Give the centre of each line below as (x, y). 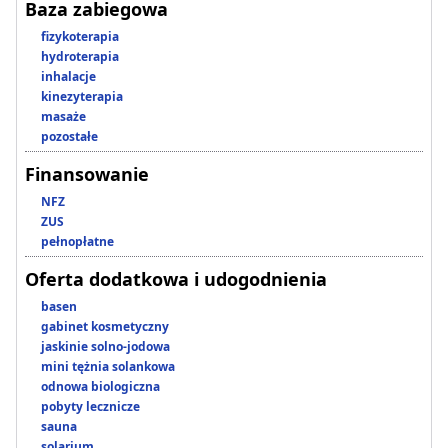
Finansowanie (87, 174)
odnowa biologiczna (100, 387)
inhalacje (68, 77)
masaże (63, 117)
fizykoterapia (80, 37)
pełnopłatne (77, 242)
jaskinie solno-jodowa (105, 347)
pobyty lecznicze (90, 407)
